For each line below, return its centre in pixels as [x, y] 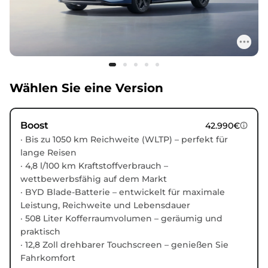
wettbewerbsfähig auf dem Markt [94, 179]
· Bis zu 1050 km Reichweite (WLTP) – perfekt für [124, 139]
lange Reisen [48, 152]
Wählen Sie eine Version [86, 88]
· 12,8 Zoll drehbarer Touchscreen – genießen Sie [124, 244]
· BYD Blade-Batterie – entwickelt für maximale [123, 192]
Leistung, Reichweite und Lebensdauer [105, 205]
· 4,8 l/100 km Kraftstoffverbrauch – [94, 165]
